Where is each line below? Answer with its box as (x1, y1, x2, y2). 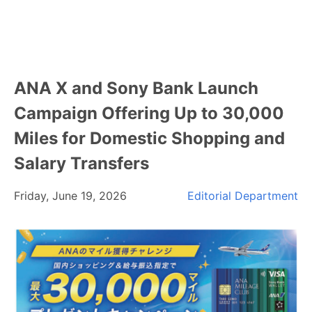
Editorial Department (187, 189, 298, 203)
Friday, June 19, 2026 (14, 189, 127, 203)
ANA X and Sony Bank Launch (14, 78, 258, 98)
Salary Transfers (14, 153, 149, 173)
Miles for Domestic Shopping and (14, 128, 285, 148)
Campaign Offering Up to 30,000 (14, 103, 284, 123)
